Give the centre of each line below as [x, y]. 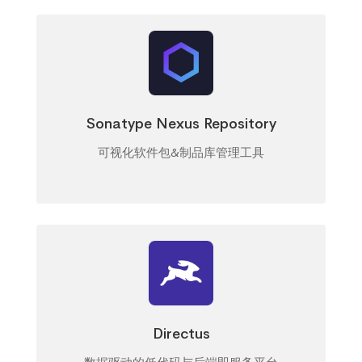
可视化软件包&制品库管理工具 [181, 152]
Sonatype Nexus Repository [181, 124]
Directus [181, 334]
